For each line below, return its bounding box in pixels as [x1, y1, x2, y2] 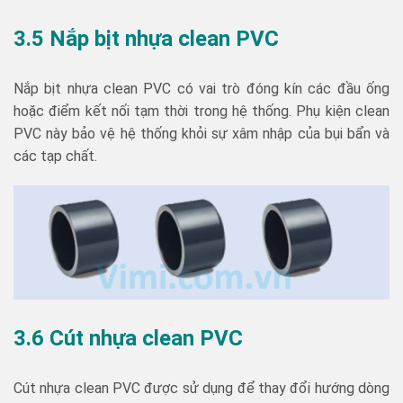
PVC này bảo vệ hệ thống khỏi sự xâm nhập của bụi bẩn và [13, 124, 390, 142]
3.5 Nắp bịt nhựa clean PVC [13, 25, 279, 51]
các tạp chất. [13, 147, 97, 165]
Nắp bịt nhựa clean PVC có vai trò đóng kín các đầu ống [13, 79, 390, 97]
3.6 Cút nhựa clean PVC [13, 325, 243, 351]
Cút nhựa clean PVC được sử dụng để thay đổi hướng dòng [13, 379, 390, 397]
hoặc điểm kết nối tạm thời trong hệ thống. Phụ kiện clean [13, 102, 390, 120]
